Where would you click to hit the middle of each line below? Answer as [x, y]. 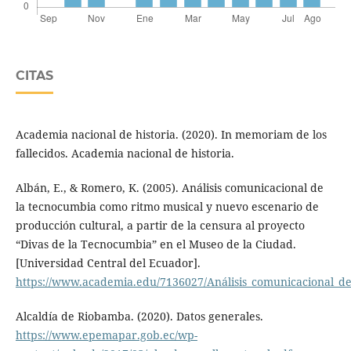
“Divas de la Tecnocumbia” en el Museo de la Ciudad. [156, 244]
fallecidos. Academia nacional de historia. [125, 154]
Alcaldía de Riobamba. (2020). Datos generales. [139, 317]
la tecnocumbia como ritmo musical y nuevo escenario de [167, 207]
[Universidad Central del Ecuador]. [108, 263]
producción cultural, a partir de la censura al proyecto [160, 226]
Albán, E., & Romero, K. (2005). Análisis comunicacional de [169, 188]
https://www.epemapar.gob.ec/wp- [106, 335]
